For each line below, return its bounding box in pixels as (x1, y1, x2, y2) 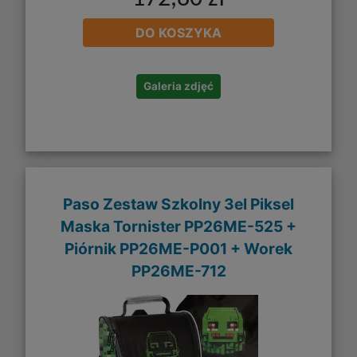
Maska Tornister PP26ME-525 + (61, 216, 296, 236)
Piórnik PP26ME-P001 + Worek (65, 238, 292, 258)
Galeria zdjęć (143, 80, 214, 93)
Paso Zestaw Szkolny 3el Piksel (63, 194, 294, 214)
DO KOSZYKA (135, 25, 222, 41)
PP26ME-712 (131, 261, 226, 280)
